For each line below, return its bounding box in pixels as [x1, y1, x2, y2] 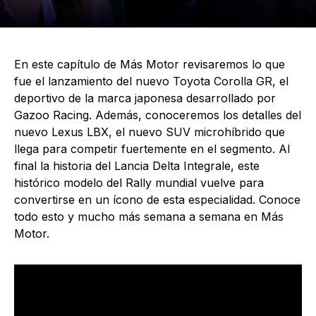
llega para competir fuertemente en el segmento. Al [14, 142, 290, 156]
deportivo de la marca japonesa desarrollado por [14, 91, 276, 105]
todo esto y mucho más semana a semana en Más [14, 209, 284, 224]
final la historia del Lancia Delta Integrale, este [14, 159, 260, 173]
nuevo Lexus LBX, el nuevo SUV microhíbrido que [14, 125, 285, 139]
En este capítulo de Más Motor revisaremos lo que [14, 57, 285, 71]
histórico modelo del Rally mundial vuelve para [14, 176, 264, 190]
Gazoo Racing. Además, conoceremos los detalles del [14, 108, 301, 122]
